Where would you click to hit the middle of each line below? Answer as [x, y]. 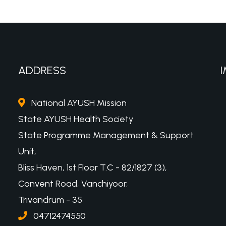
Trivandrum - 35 [50, 200]
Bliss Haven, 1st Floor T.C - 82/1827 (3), [93, 168]
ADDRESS [42, 70]
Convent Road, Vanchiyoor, [73, 184]
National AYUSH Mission [79, 103]
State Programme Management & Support [106, 135]
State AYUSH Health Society [76, 119]
